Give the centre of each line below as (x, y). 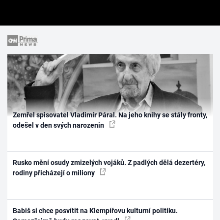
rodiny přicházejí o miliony (55, 173)
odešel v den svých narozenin (59, 125)
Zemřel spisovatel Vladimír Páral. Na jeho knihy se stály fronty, (110, 115)
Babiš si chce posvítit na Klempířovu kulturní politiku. (96, 210)
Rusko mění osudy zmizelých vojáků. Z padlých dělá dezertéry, (109, 163)
